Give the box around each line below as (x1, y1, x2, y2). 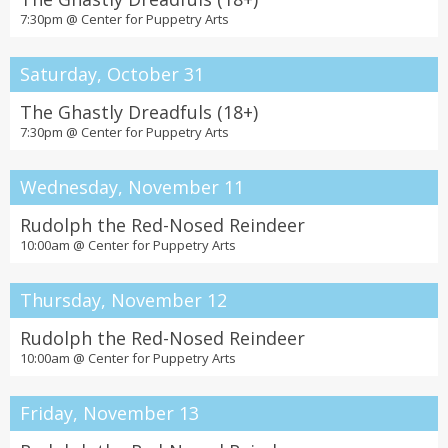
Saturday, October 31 (20, 62, 204, 86)
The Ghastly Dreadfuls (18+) (20, 100, 258, 124)
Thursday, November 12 (20, 288, 227, 312)
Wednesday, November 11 (20, 175, 244, 199)
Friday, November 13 (20, 401, 199, 425)
